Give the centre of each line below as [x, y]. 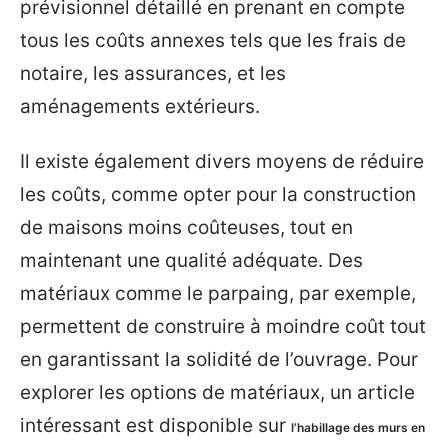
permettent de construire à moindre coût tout [223, 326]
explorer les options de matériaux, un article [217, 392]
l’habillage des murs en [358, 427]
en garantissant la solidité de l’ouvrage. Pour [219, 359]
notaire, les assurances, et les [153, 73]
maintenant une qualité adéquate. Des [191, 260]
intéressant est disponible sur [155, 425]
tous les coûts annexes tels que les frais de [213, 40]
